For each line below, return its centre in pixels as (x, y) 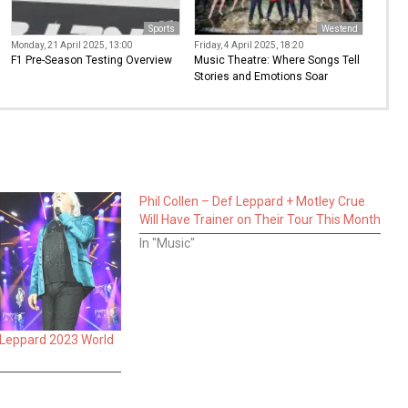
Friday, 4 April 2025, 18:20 (249, 45)
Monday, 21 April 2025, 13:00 (71, 45)
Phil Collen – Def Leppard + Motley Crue (252, 201)
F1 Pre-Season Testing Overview (91, 60)
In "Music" (167, 243)
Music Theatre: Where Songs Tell (277, 60)
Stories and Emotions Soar (261, 76)
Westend (339, 28)
